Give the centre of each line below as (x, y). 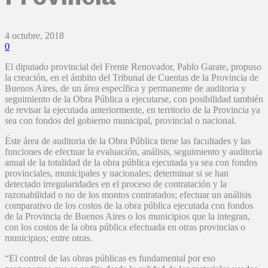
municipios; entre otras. (48, 238)
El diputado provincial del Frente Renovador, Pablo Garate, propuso (133, 67)
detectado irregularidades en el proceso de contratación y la (116, 184)
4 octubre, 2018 (34, 36)
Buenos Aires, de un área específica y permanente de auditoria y (125, 89)
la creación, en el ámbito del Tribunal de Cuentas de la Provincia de (132, 78)
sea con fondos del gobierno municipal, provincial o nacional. (121, 121)
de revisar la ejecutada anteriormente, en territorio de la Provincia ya (133, 110)
